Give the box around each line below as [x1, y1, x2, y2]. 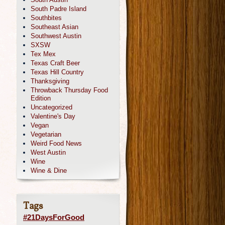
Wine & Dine [31, 167, 67, 174]
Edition [31, 94, 51, 102]
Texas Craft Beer [31, 59, 80, 67]
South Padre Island [31, 5, 86, 13]
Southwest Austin [31, 32, 81, 40]
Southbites [31, 14, 62, 22]
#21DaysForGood [23, 213, 84, 221]
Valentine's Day [31, 113, 75, 120]
